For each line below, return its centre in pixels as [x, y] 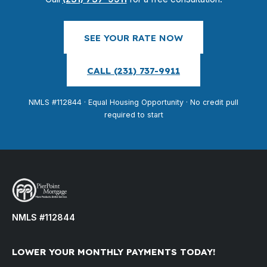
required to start [133, 115]
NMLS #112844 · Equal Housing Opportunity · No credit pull [133, 102]
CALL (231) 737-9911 [133, 71]
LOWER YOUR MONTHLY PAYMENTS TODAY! [114, 252]
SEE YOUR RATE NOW [133, 38]
